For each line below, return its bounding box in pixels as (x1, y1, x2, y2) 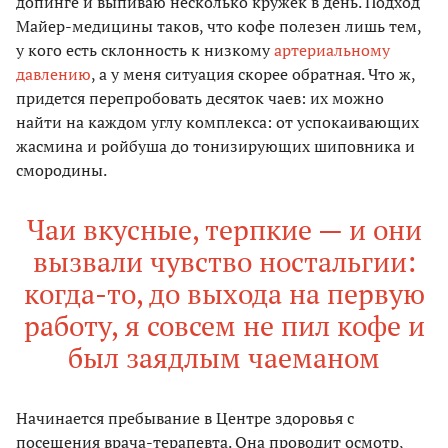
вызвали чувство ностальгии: (32, 243, 416, 281)
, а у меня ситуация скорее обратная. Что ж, (91, 63, 415, 86)
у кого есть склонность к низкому (16, 39, 274, 62)
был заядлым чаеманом (68, 339, 380, 377)
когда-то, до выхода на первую (23, 275, 425, 313)
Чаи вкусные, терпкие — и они (26, 211, 422, 249)
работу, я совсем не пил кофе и (23, 307, 425, 345)
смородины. (16, 159, 107, 182)
